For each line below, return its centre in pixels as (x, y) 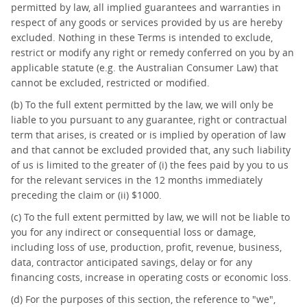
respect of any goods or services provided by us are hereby (147, 22)
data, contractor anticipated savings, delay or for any (132, 262)
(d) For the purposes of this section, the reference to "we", (143, 299)
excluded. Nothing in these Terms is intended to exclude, (142, 37)
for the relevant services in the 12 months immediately (137, 180)
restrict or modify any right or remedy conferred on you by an (152, 52)
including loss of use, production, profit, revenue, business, (146, 247)
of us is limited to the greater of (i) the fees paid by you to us (150, 165)
